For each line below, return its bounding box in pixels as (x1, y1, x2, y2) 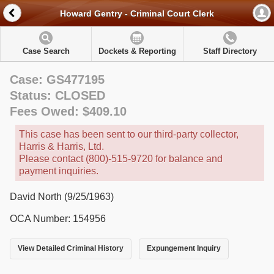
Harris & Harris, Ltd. (19, 141, 104, 152)
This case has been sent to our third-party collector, (19, 129, 239, 139)
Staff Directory (202, 46, 257, 56)
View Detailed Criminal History (18, 244, 124, 253)
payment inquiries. (19, 166, 98, 176)
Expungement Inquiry (146, 244, 221, 253)
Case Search (22, 46, 70, 56)
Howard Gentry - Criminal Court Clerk (60, 9, 214, 19)
